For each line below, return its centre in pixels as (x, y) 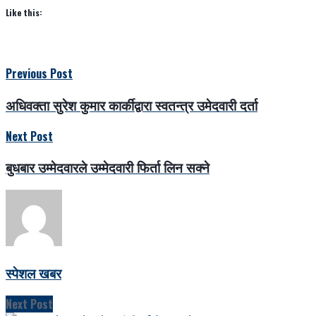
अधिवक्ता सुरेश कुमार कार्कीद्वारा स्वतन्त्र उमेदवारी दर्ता (132, 104)
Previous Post (39, 74)
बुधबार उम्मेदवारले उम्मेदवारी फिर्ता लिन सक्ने (108, 167)
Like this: (24, 13)
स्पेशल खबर (34, 272)
